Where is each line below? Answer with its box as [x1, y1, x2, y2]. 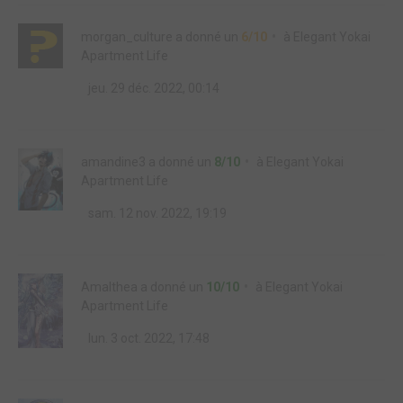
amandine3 [81, 155, 146, 169]
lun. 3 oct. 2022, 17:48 [85, 331, 210, 345]
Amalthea [81, 280, 138, 294]
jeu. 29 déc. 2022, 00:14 [85, 81, 219, 95]
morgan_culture [81, 30, 173, 44]
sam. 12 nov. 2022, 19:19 [85, 206, 227, 220]
